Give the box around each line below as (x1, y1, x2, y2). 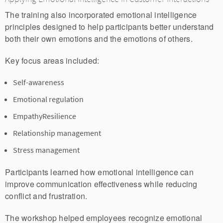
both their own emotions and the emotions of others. (5, 32, 193, 44)
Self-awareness (13, 77, 64, 88)
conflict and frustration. (5, 190, 88, 202)
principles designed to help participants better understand (5, 20, 214, 32)
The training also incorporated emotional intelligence (5, 8, 197, 20)
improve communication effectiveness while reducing (5, 178, 198, 190)
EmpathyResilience (13, 111, 76, 121)
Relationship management (13, 127, 101, 138)
